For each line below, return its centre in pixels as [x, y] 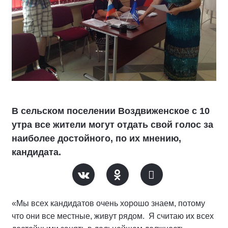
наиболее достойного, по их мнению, [96, 139]
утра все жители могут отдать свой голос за [112, 125]
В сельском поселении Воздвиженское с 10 [111, 111]
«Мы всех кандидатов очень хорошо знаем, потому [108, 204]
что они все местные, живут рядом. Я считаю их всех [113, 216]
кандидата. [36, 152]
